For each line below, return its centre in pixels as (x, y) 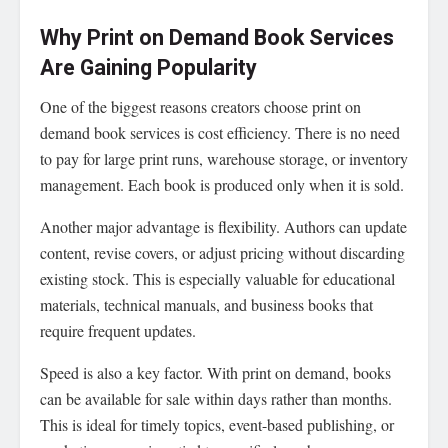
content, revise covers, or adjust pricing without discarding (222, 252)
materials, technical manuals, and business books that (206, 304)
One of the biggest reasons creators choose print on (200, 106)
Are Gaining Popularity (148, 67)
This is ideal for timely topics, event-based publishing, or (217, 424)
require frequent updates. (118, 330)
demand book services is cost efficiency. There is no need (220, 132)
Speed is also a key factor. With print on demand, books (215, 372)
